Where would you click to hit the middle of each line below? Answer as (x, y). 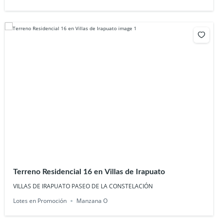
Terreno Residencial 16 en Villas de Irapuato (89, 172)
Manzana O (92, 201)
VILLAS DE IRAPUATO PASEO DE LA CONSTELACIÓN (83, 186)
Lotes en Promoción (40, 201)
